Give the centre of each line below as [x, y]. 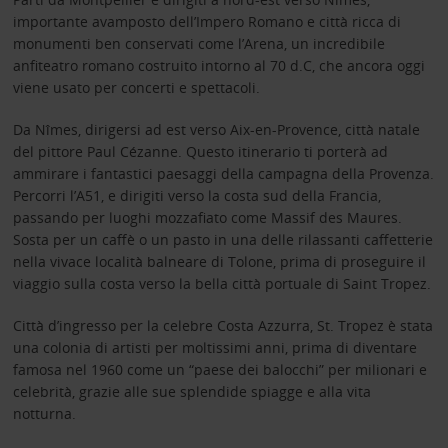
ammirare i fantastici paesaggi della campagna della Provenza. [223, 173]
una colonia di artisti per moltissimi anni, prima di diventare [214, 347]
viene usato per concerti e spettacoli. [136, 87]
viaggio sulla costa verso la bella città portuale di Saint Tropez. [221, 283]
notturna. [44, 413]
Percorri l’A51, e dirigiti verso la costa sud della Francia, [196, 195]
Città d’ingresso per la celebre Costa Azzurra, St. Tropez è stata [222, 325]
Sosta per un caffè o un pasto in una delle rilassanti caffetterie [222, 239]
